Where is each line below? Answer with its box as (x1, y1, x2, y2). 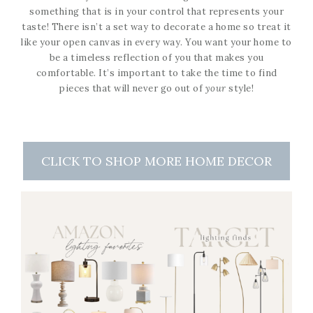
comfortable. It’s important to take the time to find (36, 66, 277, 79)
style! (226, 82, 254, 94)
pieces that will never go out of (59, 82, 205, 94)
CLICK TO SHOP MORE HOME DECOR (41, 152, 272, 169)
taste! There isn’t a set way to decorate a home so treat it (22, 20, 291, 33)
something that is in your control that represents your (29, 5, 284, 17)
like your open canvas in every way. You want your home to (21, 36, 292, 48)
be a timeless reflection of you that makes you (49, 51, 264, 64)
